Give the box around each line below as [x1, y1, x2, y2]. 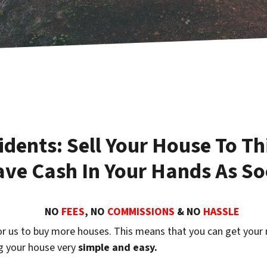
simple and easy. [78, 240, 162, 256]
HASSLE [203, 204, 240, 220]
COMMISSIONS [107, 204, 177, 220]
